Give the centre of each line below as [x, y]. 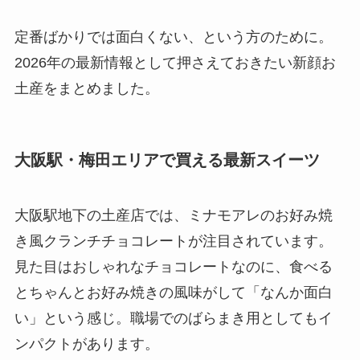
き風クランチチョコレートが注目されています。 [173, 241]
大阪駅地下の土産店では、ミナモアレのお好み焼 [173, 215]
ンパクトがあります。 [86, 344]
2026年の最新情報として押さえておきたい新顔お [175, 63]
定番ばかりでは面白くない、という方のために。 [173, 37]
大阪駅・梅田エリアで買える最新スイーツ [167, 160]
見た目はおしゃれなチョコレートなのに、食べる [173, 266]
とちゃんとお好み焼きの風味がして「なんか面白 [173, 292]
